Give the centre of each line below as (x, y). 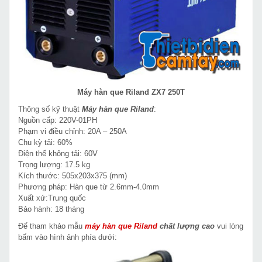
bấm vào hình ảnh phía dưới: (68, 237)
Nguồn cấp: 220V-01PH (58, 120)
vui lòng (229, 226)
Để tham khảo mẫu (51, 226)
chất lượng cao (186, 226)
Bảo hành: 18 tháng (51, 209)
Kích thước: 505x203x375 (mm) (73, 175)
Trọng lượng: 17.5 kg (54, 164)
